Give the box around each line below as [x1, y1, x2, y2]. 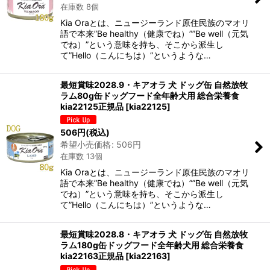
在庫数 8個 [60, 1, 99, 11]
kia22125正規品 [60, 101, 124, 111]
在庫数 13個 [60, 151, 102, 162]
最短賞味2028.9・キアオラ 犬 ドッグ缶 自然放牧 [60, 79, 248, 90]
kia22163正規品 [60, 251, 124, 262]
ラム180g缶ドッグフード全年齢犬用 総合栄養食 [60, 240, 243, 251]
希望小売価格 [60, 139, 111, 150]
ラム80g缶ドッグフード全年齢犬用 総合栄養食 [60, 90, 239, 101]
